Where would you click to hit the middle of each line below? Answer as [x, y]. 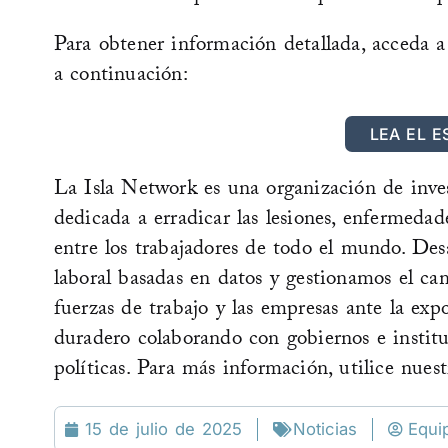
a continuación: [120, 76]
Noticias [324, 429]
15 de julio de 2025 [163, 429]
